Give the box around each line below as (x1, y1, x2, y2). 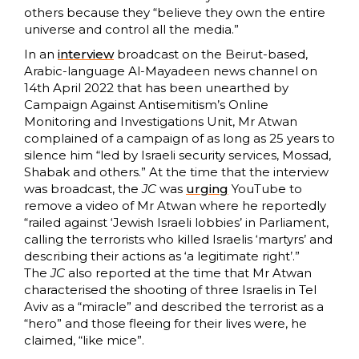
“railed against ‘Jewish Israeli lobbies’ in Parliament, (24, 215, 329, 231)
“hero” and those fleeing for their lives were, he (24, 316, 307, 332)
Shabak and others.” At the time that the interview (24, 164, 329, 180)
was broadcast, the (24, 181, 142, 197)
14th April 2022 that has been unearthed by (24, 80, 288, 96)
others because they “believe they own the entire (24, 5, 325, 21)
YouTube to (228, 181, 302, 197)
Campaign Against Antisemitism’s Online (24, 97, 268, 113)
